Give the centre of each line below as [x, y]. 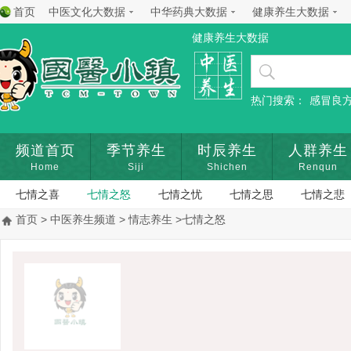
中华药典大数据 [189, 12]
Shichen [227, 167]
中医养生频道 [83, 219]
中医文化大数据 [87, 12]
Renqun [318, 167]
